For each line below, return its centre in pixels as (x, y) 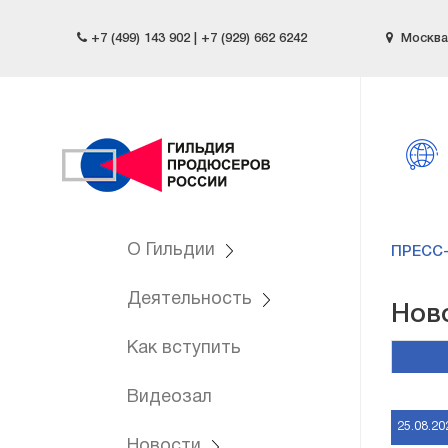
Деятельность (192, 299)
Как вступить (184, 348)
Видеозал (169, 397)
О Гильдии (173, 250)
